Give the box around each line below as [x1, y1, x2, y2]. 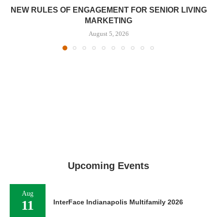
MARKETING [85, 16, 132, 25]
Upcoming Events [68, 160, 149, 171]
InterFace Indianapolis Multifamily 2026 [53, 198, 183, 206]
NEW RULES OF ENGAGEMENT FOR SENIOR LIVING [10, 6, 207, 15]
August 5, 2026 [88, 30, 129, 38]
